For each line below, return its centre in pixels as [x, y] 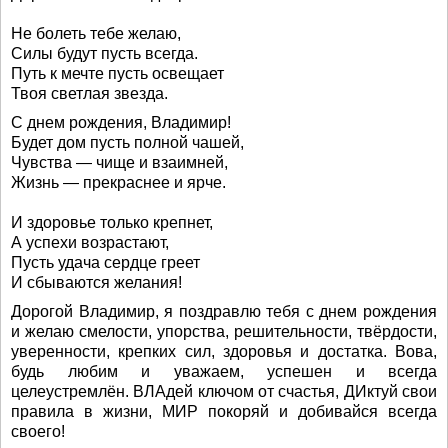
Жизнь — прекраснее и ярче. [118, 182]
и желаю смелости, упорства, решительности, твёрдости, [224, 331]
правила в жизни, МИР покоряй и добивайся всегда [224, 411]
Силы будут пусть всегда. [104, 53]
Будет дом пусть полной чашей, [127, 142]
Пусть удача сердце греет [105, 262]
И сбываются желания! [96, 282]
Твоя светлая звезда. [89, 93]
